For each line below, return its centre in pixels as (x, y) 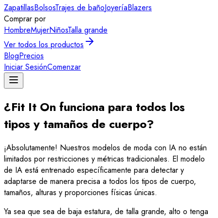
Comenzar (64, 67)
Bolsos (45, 8)
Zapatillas (19, 8)
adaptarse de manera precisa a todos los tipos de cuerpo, (100, 181)
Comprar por (25, 19)
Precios (31, 56)
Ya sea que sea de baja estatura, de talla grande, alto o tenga (106, 211)
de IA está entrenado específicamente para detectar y (94, 170)
